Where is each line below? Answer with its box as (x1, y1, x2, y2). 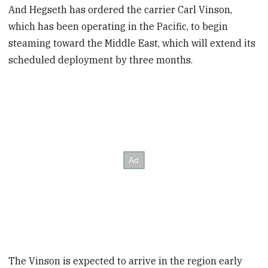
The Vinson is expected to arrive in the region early (8, 254, 243, 267)
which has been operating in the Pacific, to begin (8, 20, 229, 33)
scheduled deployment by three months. (8, 54, 193, 66)
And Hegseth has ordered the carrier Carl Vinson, (8, 4, 233, 16)
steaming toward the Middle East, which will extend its (8, 37, 256, 50)
